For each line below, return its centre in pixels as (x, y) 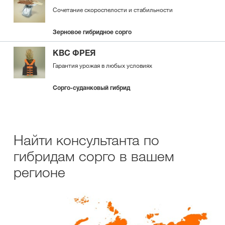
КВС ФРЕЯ (74, 53)
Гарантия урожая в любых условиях (102, 65)
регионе (39, 172)
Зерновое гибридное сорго (92, 32)
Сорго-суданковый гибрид (91, 88)
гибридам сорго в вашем (94, 156)
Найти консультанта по (86, 140)
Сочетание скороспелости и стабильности (113, 10)
